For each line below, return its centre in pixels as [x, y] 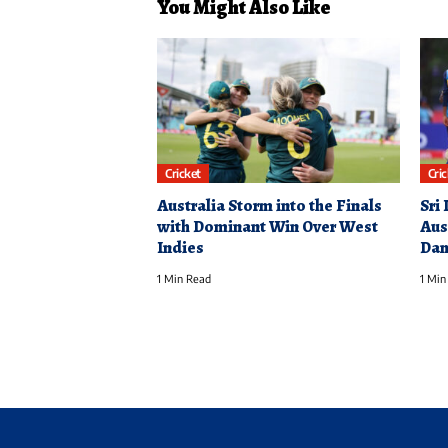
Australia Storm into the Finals [269, 206]
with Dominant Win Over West [267, 227]
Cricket [183, 173]
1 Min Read [184, 279]
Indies [180, 248]
